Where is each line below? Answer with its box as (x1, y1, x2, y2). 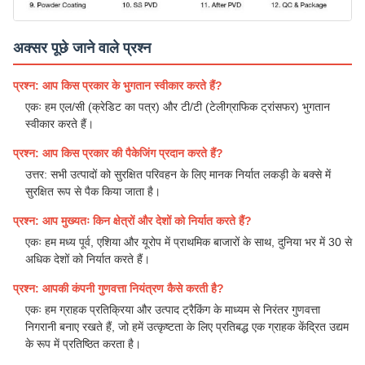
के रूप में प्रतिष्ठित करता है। (25, 337, 141, 351)
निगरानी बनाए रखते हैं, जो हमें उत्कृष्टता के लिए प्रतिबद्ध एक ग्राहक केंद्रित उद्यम (25, 320, 349, 334)
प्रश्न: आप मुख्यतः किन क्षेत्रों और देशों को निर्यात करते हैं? (13, 214, 252, 228)
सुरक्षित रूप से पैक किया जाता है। (25, 185, 161, 199)
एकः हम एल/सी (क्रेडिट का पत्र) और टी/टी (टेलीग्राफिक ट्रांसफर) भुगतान (25, 100, 330, 114)
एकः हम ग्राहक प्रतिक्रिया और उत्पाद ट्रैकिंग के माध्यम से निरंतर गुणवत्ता (25, 303, 320, 317)
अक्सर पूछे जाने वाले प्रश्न (13, 40, 151, 57)
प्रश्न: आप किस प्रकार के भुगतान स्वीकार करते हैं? (13, 79, 222, 93)
